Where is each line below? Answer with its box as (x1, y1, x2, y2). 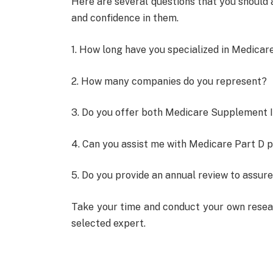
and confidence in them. (71, 12, 179, 24)
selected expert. (71, 218, 146, 229)
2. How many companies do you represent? (71, 75, 268, 87)
